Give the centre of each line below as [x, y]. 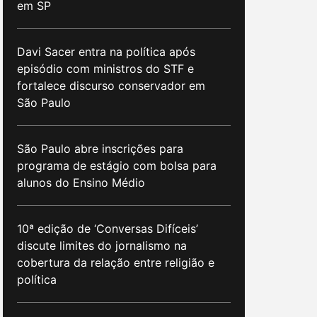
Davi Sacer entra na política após [106, 51]
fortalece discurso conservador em [111, 85]
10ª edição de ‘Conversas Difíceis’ [108, 228]
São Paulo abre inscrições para [100, 148]
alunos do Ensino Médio [81, 182]
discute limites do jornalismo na [102, 245]
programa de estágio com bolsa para [117, 165]
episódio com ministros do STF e [105, 68]
